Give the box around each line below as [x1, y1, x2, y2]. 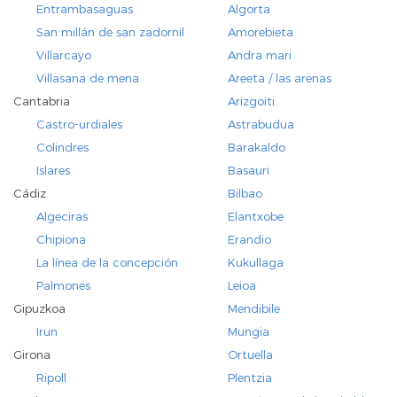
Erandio [227, 232, 271, 247]
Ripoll [36, 370, 67, 385]
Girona [13, 347, 51, 362]
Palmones [36, 278, 91, 293]
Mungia [227, 324, 269, 339]
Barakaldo [227, 140, 285, 155]
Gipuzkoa [13, 301, 66, 316]
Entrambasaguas [36, 2, 134, 17]
